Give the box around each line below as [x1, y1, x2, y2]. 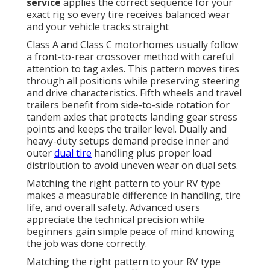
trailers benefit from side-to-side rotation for [27, 98, 230, 112]
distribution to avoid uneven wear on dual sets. [27, 159, 238, 172]
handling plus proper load [92, 146, 212, 160]
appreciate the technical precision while [27, 213, 204, 227]
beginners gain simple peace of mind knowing [27, 225, 234, 239]
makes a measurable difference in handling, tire [27, 189, 241, 202]
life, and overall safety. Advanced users [27, 201, 200, 215]
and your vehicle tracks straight [27, 20, 169, 34]
